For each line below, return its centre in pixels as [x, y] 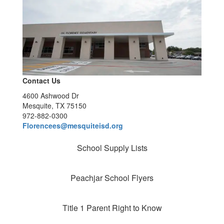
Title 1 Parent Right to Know [112, 207]
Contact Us [41, 80]
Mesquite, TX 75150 [54, 105]
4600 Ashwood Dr [51, 95]
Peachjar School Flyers [112, 177]
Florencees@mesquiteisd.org [73, 125]
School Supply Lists [112, 147]
